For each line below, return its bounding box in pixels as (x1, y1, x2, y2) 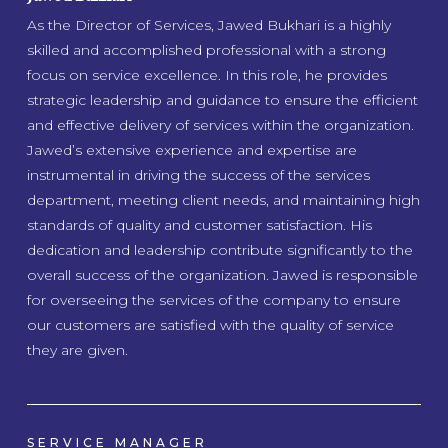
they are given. (27, 341, 129, 359)
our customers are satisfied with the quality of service (27, 316, 395, 334)
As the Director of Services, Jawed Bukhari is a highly (27, 16, 392, 34)
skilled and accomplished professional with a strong (27, 41, 387, 59)
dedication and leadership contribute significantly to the (27, 241, 414, 259)
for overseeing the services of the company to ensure (27, 291, 402, 309)
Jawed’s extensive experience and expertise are (27, 141, 358, 159)
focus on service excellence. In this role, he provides (27, 66, 388, 84)
